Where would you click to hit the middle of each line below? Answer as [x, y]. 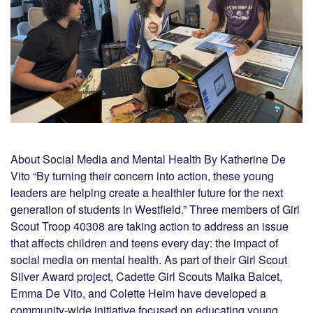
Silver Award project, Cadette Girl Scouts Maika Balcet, [146, 276]
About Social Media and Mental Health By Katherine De [148, 159]
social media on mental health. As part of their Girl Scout [149, 259]
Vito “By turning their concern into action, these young [142, 175]
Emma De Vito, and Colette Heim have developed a [138, 293]
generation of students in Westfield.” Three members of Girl [155, 209]
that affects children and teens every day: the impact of [144, 242]
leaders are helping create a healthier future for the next [147, 192]
